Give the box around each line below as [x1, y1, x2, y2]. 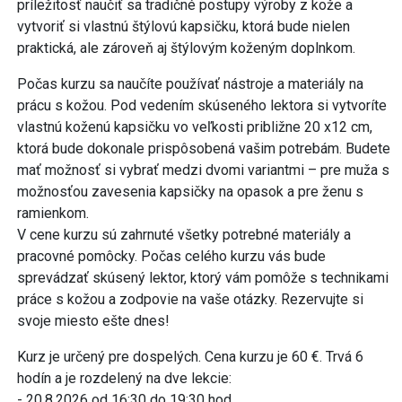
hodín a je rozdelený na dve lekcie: [17, 370, 235, 388]
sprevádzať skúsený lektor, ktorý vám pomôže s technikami [17, 269, 389, 287]
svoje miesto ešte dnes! [17, 312, 170, 330]
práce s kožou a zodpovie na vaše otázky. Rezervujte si [17, 291, 363, 309]
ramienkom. [17, 205, 89, 223]
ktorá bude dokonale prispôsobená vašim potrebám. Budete [17, 140, 390, 158]
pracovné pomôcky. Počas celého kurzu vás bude [17, 248, 326, 266]
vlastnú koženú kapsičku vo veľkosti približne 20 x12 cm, [17, 118, 372, 136]
